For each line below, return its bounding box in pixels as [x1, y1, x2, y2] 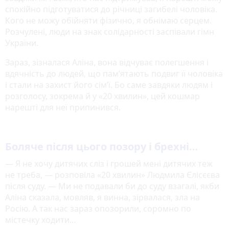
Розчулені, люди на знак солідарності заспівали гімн [5, 26, 214, 38]
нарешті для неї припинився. [5, 102, 123, 113]
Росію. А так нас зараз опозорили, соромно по [5, 203, 191, 215]
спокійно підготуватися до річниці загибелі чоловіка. [5, 4, 217, 15]
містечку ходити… [5, 214, 78, 226]
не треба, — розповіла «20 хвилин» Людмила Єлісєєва [5, 169, 220, 181]
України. [5, 37, 38, 49]
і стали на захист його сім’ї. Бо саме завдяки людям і [5, 79, 213, 91]
